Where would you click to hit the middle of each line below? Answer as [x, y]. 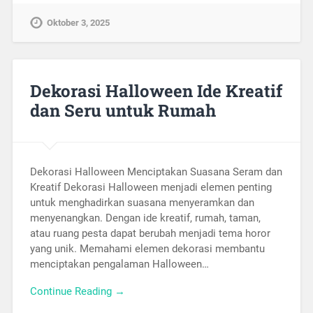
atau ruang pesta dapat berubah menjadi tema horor [150, 233]
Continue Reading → [77, 291]
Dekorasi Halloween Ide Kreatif [156, 91]
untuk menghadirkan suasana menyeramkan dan [142, 202]
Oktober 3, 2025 [78, 23]
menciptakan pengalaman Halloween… [119, 264]
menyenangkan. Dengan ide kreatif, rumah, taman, [145, 218]
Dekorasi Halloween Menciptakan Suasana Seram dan [156, 172]
